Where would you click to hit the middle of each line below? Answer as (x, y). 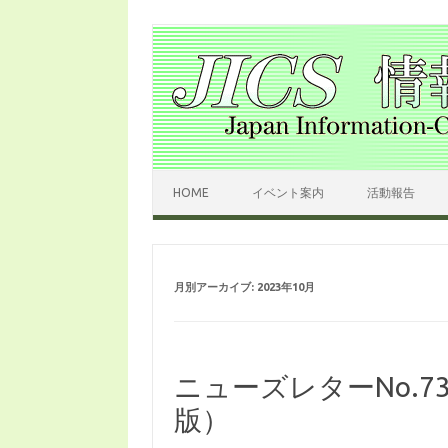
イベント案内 (288, 192)
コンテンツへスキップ (223, 177)
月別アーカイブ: (215, 287)
